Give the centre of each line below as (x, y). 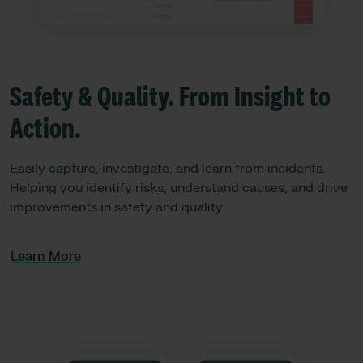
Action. (45, 129)
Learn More (46, 256)
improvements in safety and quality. (117, 207)
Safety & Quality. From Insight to (170, 98)
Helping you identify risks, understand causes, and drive (179, 188)
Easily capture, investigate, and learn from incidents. (167, 168)
